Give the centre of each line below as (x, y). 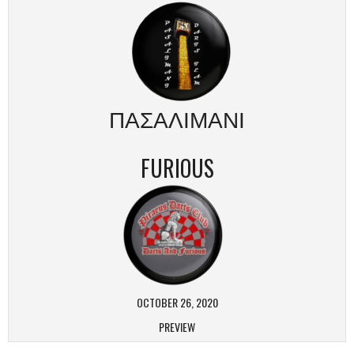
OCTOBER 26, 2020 (177, 302)
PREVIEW (177, 327)
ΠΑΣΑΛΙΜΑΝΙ (177, 118)
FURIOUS (177, 168)
